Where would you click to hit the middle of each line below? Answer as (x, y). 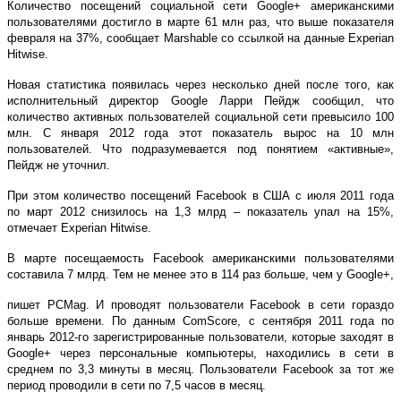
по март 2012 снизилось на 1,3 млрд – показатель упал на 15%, (200, 211)
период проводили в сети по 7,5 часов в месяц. (137, 385)
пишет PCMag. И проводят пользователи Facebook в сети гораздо (200, 304)
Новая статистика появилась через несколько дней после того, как (200, 84)
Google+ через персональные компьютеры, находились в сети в (200, 353)
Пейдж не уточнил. (59, 165)
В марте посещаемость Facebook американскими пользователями (200, 258)
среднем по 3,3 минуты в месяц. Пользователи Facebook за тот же (200, 369)
